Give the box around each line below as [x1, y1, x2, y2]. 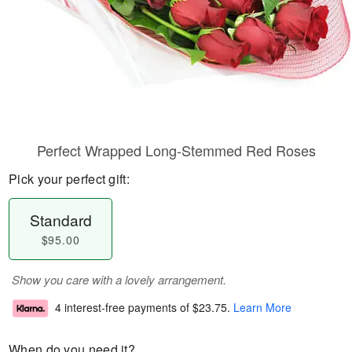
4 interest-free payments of [55, 299, 192, 316]
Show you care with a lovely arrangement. [12, 271, 226, 288]
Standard [29, 209, 92, 230]
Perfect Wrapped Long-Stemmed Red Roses [36, 140, 316, 160]
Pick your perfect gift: [9, 170, 130, 188]
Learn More [233, 299, 291, 316]
